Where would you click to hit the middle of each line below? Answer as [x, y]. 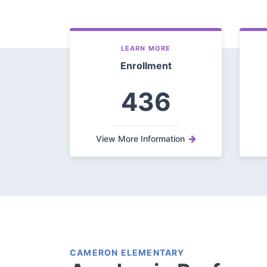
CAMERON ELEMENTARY [127, 253]
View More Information [140, 139]
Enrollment [146, 66]
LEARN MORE [146, 49]
